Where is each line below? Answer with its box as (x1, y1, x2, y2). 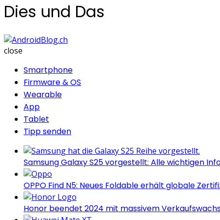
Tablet (24, 113, 49, 125)
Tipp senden (24, 125, 71, 137)
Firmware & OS (24, 76, 81, 88)
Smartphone (24, 64, 73, 76)
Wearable (24, 88, 62, 100)
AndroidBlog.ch (67, 33, 123, 45)
